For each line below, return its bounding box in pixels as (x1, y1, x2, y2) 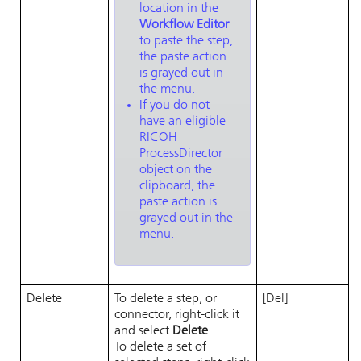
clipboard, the (139, 180, 215, 193)
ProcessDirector (139, 147, 222, 160)
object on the (139, 164, 212, 176)
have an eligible (139, 115, 226, 128)
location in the (139, 2, 218, 15)
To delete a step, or (114, 293, 217, 305)
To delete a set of (114, 341, 206, 354)
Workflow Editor (139, 19, 229, 31)
